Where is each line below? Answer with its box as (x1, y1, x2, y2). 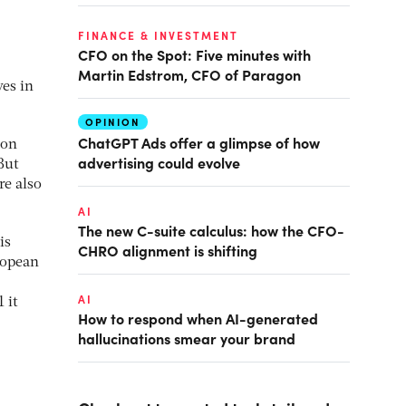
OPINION (85, 115, 140, 129)
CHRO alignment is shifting (78, 240, 257, 260)
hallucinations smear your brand (78, 328, 295, 348)
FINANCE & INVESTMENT (78, 28, 238, 43)
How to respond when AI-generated (78, 308, 318, 328)
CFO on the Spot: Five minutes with (78, 44, 311, 64)
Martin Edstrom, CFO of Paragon (78, 64, 301, 84)
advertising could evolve (78, 152, 240, 172)
